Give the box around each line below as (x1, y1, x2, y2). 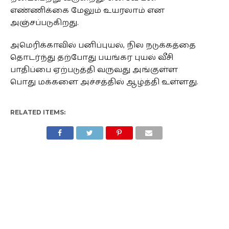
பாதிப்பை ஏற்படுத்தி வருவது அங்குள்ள (10, 63, 178, 77)
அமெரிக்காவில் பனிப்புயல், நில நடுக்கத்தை (10, 38, 196, 53)
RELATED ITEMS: (10, 108, 65, 117)
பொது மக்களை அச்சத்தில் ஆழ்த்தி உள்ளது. (10, 75, 198, 89)
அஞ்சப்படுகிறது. (10, 16, 79, 30)
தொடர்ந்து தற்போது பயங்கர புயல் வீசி (10, 51, 173, 65)
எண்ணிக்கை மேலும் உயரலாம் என (10, 4, 165, 18)
